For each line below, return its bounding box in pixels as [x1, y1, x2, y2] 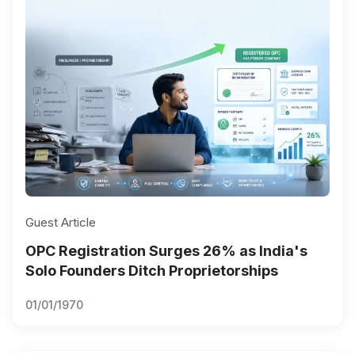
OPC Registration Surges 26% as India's [25, 242, 307, 259]
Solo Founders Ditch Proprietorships [25, 261, 278, 279]
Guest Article [25, 214, 96, 230]
